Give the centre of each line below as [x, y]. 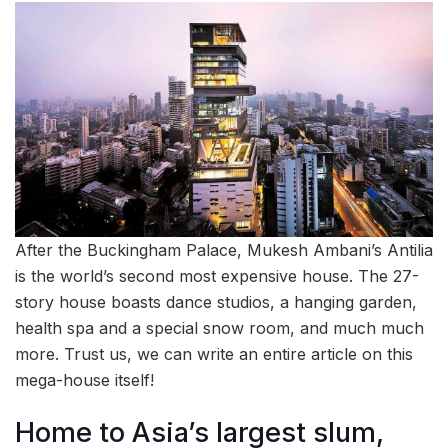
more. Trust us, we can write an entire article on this [214, 353]
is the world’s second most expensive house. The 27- [217, 275]
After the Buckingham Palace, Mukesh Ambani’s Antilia [224, 249]
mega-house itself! [84, 379]
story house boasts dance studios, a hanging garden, [216, 301]
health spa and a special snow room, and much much [219, 327]
